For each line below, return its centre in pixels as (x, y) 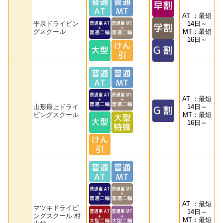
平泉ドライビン (56, 23)
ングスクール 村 (57, 216)
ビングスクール (56, 114)
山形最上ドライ (56, 107)
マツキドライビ (56, 208)
